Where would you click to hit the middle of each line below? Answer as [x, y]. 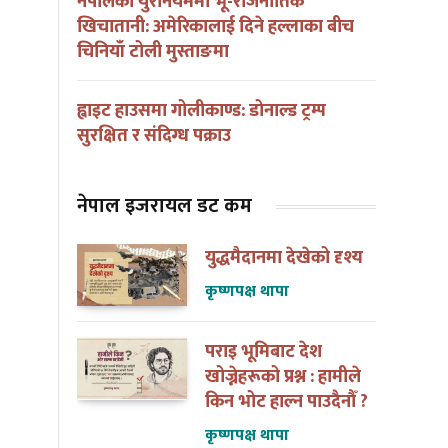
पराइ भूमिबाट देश [263, 352]
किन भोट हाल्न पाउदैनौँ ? [286, 402]
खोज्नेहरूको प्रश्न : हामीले [283, 377]
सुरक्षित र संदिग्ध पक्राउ [154, 136]
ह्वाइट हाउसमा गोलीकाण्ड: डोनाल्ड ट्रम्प [201, 111]
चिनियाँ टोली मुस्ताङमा [153, 52]
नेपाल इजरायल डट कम [164, 206]
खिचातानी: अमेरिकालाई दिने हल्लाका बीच [215, 27]
